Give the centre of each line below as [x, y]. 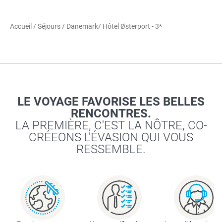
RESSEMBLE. [111, 149]
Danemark [82, 26]
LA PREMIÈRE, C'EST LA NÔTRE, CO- [111, 125]
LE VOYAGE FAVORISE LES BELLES [111, 101]
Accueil [22, 26]
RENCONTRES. [111, 113]
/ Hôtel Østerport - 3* [130, 26]
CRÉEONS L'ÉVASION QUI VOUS [111, 137]
